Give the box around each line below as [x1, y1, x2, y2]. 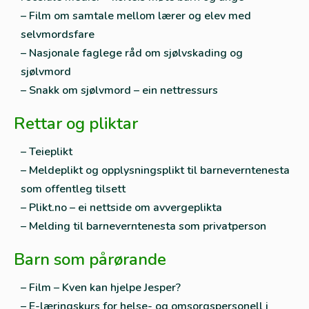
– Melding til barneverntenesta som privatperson [21, 219, 266, 234]
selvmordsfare [21, 27, 94, 42]
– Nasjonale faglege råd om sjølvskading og [21, 46, 243, 61]
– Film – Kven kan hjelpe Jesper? [21, 280, 181, 295]
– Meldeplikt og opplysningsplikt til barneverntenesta [21, 163, 290, 178]
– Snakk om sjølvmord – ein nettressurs [21, 83, 218, 98]
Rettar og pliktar [14, 112, 138, 134]
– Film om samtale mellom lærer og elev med [21, 8, 251, 23]
